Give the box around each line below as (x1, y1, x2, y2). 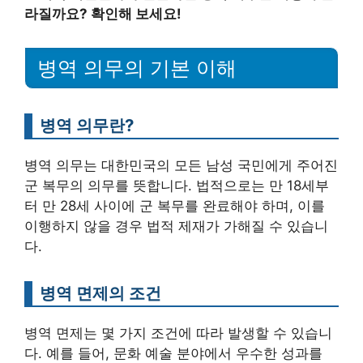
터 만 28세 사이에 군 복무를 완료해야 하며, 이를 (24, 198, 325, 215)
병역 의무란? (40, 115, 134, 136)
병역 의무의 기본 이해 (37, 57, 237, 80)
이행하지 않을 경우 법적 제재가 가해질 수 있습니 (24, 218, 328, 235)
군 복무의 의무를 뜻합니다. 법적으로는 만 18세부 (24, 177, 329, 194)
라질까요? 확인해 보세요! (24, 5, 181, 22)
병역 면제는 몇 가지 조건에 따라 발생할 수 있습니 (24, 325, 332, 342)
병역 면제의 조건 (40, 283, 161, 304)
